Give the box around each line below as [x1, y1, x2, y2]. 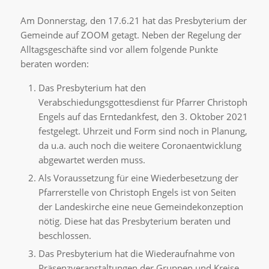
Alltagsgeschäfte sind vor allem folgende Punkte [20, 43, 218, 56]
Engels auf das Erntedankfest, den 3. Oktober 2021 [38, 110, 248, 122]
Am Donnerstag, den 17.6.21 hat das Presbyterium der [20, 14, 247, 27]
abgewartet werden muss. [38, 154, 145, 166]
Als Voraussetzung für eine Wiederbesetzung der [38, 172, 238, 184]
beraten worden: [20, 58, 89, 70]
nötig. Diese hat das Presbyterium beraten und [38, 215, 231, 227]
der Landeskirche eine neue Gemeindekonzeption [38, 201, 243, 213]
